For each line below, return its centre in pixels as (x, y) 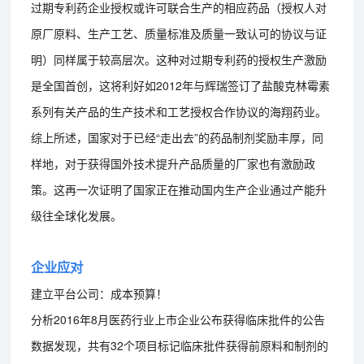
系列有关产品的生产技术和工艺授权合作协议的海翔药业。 (179, 111)
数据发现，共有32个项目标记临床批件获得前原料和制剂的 (180, 345)
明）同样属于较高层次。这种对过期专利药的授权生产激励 (179, 59)
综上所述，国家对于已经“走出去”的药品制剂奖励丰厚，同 (178, 137)
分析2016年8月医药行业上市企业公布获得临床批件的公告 (178, 319)
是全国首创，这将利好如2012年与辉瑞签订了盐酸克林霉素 (181, 85)
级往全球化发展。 (77, 215)
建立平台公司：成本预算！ (100, 293)
